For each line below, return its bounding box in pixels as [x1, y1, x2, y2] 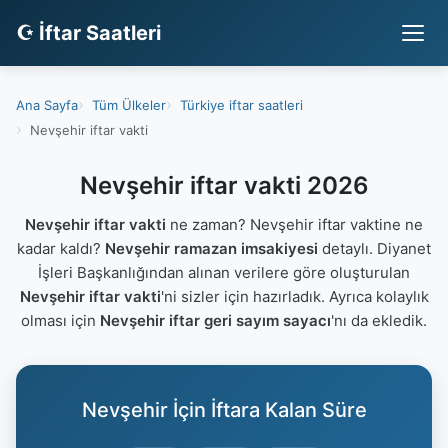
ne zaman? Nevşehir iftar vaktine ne [166, 215, 423, 234]
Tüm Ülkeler [92, 96, 166, 113]
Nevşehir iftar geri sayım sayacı [100, 311, 331, 330]
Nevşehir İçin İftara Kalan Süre [81, 398, 367, 422]
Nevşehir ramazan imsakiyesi [105, 239, 318, 258]
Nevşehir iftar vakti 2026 [79, 171, 369, 200]
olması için [21, 311, 100, 330]
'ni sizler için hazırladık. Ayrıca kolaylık [160, 287, 429, 306]
